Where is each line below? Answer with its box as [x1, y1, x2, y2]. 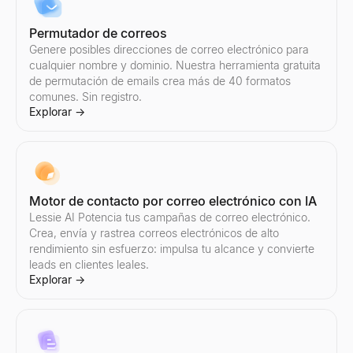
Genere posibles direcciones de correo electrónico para [29, 43, 309, 56]
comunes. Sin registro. [29, 90, 142, 103]
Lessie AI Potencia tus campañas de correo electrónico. [29, 210, 310, 224]
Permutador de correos [29, 25, 167, 41]
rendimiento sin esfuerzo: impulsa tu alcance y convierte [29, 242, 314, 255]
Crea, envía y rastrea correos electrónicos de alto [29, 226, 279, 240]
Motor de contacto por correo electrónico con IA [29, 193, 317, 209]
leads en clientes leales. [29, 258, 149, 271]
